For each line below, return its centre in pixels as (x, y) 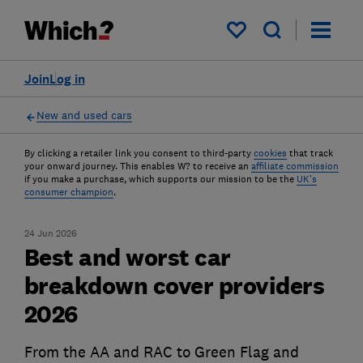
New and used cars (84, 115)
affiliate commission (295, 166)
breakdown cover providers (174, 286)
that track (311, 153)
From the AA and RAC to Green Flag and (161, 352)
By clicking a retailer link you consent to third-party (137, 153)
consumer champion (68, 192)
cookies (270, 153)
